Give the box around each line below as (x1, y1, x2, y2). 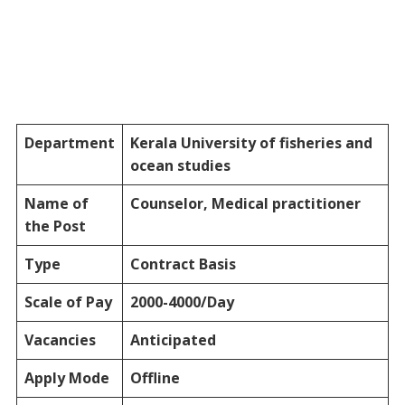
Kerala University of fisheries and (129, 132, 372, 153)
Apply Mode (24, 367, 109, 388)
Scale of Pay (24, 291, 112, 312)
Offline (129, 367, 180, 388)
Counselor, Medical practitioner (129, 193, 361, 213)
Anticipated (129, 329, 216, 350)
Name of (24, 193, 89, 213)
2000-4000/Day (129, 291, 234, 312)
